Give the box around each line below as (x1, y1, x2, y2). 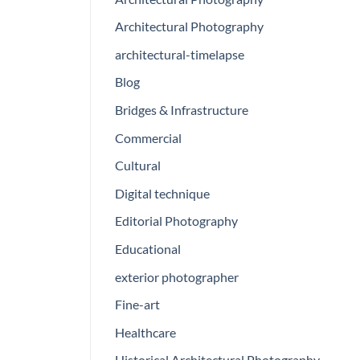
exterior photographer (115, 268, 239, 284)
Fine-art (115, 297, 160, 313)
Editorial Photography (115, 213, 238, 229)
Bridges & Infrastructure (115, 102, 248, 117)
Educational (115, 240, 181, 256)
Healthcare (115, 324, 176, 340)
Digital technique (115, 185, 210, 201)
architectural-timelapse (115, 46, 244, 62)
